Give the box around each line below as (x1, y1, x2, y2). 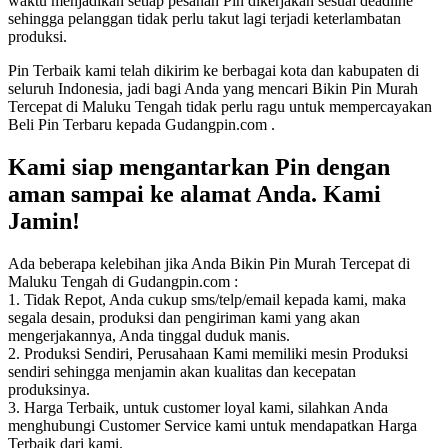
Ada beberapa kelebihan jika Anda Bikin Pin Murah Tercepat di (8, 254, 410, 272)
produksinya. (8, 380, 90, 398)
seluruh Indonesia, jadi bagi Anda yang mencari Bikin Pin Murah (8, 80, 418, 97)
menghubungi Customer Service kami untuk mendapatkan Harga (8, 416, 417, 434)
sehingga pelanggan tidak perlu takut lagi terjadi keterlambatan (8, 10, 401, 27)
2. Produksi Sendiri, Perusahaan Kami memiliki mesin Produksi (8, 344, 408, 362)
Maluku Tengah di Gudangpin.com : (8, 272, 238, 290)
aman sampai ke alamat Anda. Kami (8, 180, 381, 207)
